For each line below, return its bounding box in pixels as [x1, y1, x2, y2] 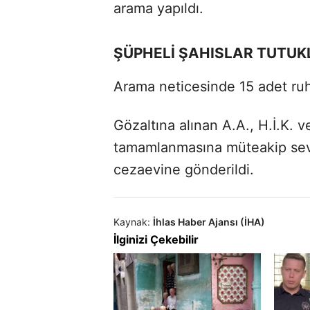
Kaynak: [113, 215, 150, 228]
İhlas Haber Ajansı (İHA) [153, 215, 265, 228]
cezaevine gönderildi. [113, 161, 254, 178]
